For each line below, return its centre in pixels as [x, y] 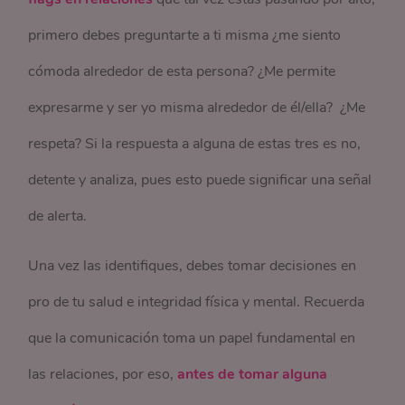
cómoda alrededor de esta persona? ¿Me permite [182, 72]
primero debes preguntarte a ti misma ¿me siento [185, 36]
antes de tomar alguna [253, 375]
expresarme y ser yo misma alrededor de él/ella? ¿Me [197, 108]
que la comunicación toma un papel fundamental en [192, 339]
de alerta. [58, 217]
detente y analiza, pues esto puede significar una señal [200, 180]
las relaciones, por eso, [103, 375]
